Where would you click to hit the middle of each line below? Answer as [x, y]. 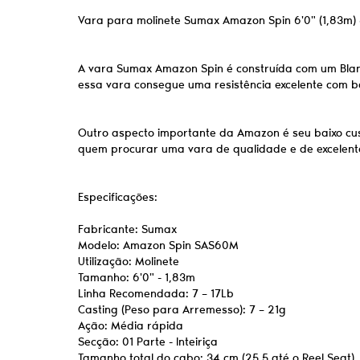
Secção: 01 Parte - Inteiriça [148, 342]
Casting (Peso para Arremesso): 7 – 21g [182, 309]
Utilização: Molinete [129, 261]
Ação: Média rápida [131, 325]
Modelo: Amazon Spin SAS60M [158, 245]
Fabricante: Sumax [127, 229]
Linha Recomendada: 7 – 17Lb [156, 293]
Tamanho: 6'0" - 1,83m [137, 277]
